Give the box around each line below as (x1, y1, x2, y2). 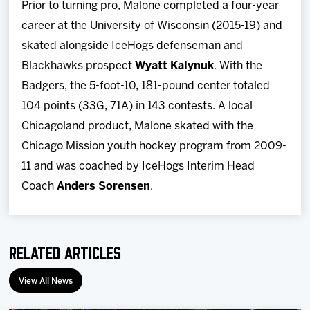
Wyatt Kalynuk (135, 60, 215, 71)
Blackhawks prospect (21, 60, 136, 71)
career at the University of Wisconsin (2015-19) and (21, 20, 283, 31)
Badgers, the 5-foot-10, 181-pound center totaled (21, 80, 271, 91)
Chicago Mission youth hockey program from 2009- (21, 140, 287, 152)
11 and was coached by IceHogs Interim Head (21, 161, 255, 172)
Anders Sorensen (57, 181, 151, 192)
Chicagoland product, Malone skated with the (21, 120, 254, 131)
